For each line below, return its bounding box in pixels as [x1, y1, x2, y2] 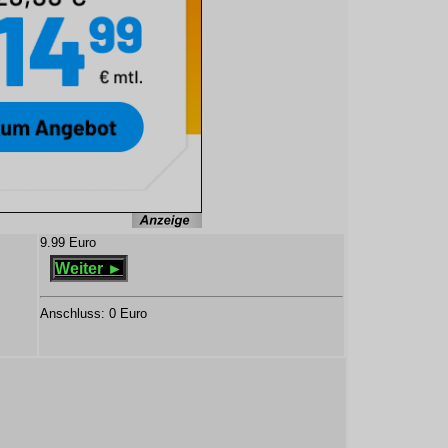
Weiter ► [55, 260, 123, 277]
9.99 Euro [40, 235, 96, 250]
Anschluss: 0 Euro [40, 306, 147, 321]
